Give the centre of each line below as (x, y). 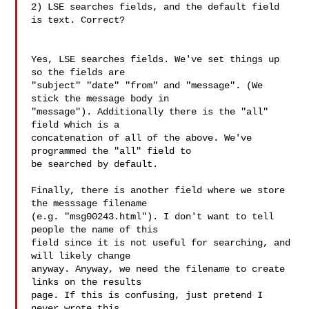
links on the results (87, 282)
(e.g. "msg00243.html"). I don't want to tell (153, 217)
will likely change (81, 256)
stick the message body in (100, 99)
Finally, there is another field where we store (158, 190)
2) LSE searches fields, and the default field (156, 7)
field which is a (76, 125)
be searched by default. (95, 164)
